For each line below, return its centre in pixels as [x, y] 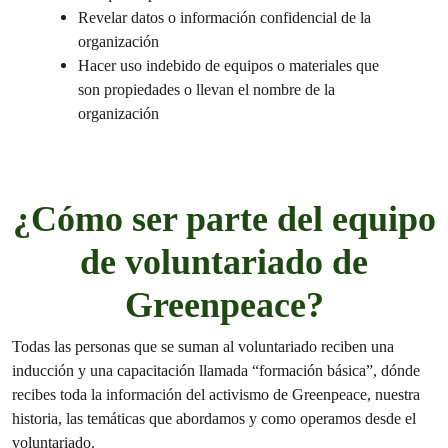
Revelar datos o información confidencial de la [224, 18]
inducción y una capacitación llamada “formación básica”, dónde [216, 371]
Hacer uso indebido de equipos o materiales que [228, 66]
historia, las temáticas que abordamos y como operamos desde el [214, 419]
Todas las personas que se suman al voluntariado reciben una [203, 347]
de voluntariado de [224, 262]
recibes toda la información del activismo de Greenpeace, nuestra [216, 395]
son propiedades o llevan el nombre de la [206, 90]
